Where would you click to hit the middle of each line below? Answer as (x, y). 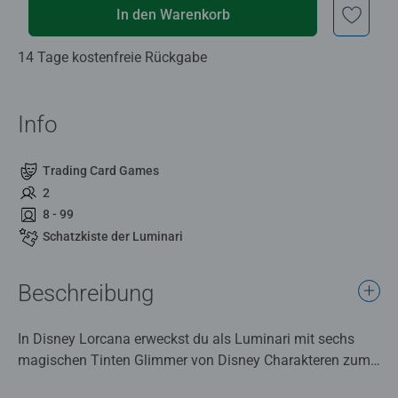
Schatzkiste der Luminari (113, 237)
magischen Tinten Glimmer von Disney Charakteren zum (194, 360)
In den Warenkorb (173, 14)
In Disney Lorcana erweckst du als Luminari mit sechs (186, 338)
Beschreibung (86, 293)
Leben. (40, 381)
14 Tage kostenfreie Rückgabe (112, 57)
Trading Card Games (101, 170)
